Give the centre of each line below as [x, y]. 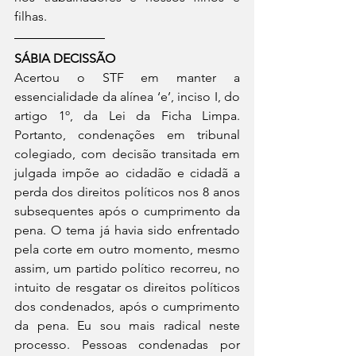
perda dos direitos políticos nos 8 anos [127, 192]
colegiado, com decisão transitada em [127, 154]
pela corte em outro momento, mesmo [127, 249]
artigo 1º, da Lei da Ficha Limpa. [127, 116]
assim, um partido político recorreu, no [127, 268]
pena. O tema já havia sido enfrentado [127, 230]
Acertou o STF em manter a [127, 77]
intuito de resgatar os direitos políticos [127, 287]
